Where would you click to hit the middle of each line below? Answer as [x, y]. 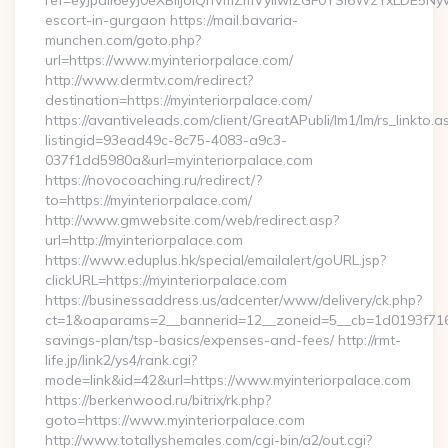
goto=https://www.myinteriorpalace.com [175, 420]
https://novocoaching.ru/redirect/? [153, 180]
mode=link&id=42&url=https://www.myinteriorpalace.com [228, 380]
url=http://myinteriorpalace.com [144, 240]
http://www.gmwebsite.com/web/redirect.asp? [192, 220]
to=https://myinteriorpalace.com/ [148, 200]
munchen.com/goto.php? [123, 40]
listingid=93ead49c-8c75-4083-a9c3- [166, 140]
